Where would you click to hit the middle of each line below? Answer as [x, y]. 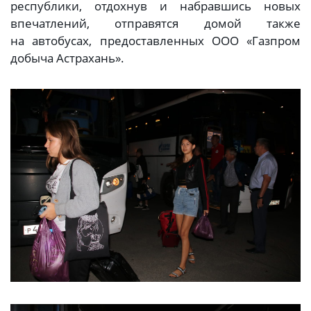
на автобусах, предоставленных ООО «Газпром [155, 40]
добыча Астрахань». [69, 58]
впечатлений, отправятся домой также [155, 23]
